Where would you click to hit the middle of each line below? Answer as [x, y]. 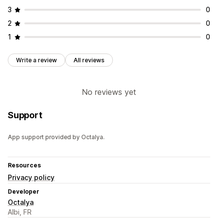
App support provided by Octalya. [56, 137]
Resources [24, 165]
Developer [24, 192]
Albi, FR [20, 212]
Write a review [36, 60]
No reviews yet [109, 92]
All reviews [89, 60]
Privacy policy [31, 178]
